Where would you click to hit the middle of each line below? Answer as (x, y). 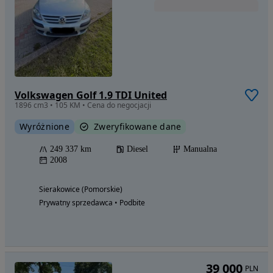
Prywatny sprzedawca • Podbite (92, 203)
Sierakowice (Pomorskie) (81, 190)
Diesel (137, 149)
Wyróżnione (44, 127)
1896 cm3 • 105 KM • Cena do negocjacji (83, 105)
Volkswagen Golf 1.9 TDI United (91, 95)
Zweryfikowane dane (138, 127)
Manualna (200, 149)
